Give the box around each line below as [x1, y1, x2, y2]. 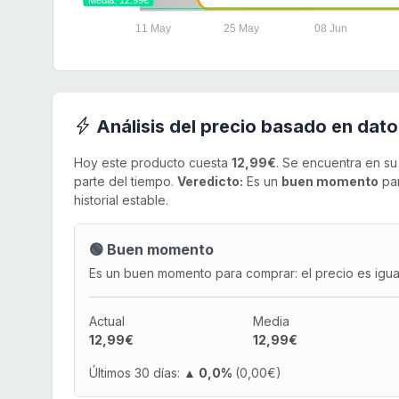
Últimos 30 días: [89, 364, 180, 380]
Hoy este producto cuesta [74, 154, 232, 170]
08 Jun [313, 21, 347, 35]
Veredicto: [177, 173, 243, 189]
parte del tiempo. [74, 173, 177, 189]
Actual [89, 313, 125, 329]
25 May [224, 21, 260, 35]
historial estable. [74, 191, 168, 208]
